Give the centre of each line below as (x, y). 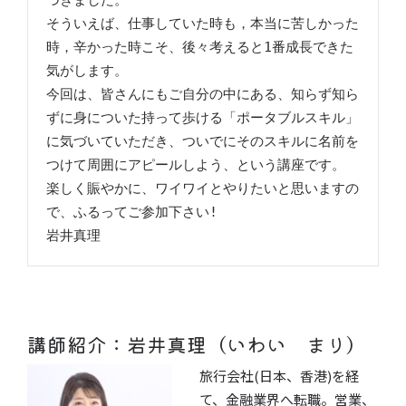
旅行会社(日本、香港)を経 (279, 375)
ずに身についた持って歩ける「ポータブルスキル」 (203, 118)
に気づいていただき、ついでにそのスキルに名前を (203, 142)
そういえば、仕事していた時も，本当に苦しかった (203, 24)
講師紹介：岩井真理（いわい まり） (197, 344)
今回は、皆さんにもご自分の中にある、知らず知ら (203, 95)
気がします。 (87, 71)
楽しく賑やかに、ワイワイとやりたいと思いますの (203, 189)
